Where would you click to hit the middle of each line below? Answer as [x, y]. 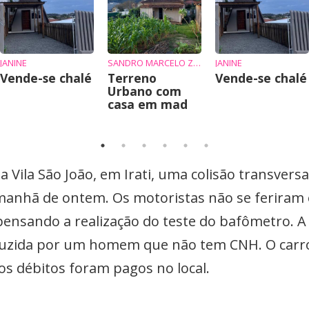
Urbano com [144, 91]
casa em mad [148, 104]
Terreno [132, 78]
